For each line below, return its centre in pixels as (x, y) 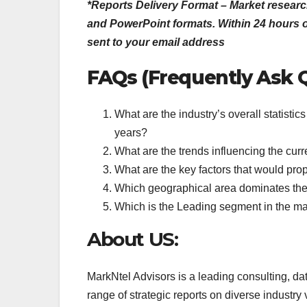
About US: (133, 240)
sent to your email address (156, 42)
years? (131, 133)
